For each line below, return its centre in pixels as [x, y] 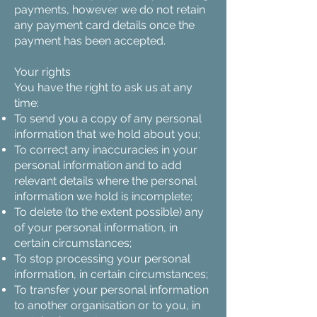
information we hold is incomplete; [103, 196]
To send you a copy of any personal [108, 119]
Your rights [42, 72]
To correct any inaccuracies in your [106, 150]
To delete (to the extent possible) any [109, 212]
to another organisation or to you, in [107, 305]
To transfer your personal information [111, 290]
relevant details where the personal [105, 181]
